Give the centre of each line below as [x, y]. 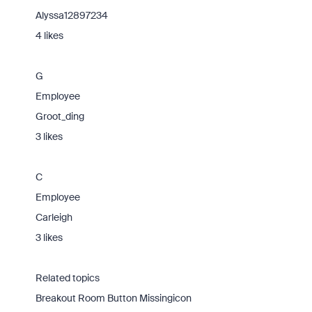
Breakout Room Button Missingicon [113, 298]
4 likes [49, 36]
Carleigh [54, 217]
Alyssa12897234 [71, 15]
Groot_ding [60, 116]
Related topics [67, 278]
